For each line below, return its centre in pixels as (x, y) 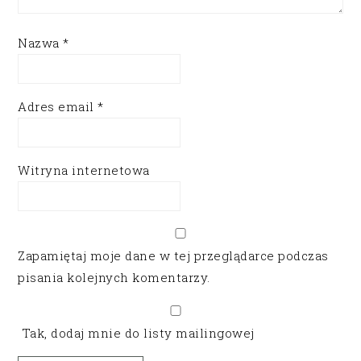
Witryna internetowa (84, 170)
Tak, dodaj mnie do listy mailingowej (136, 333)
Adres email (58, 106)
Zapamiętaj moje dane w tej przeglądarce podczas (173, 255)
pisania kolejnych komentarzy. (114, 277)
